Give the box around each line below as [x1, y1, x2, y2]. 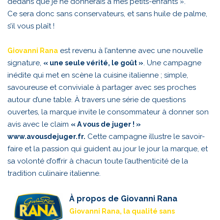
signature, [7, 58, 43, 68]
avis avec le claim [7, 120, 71, 129]
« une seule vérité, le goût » [43, 59, 143, 67]
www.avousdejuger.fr [7, 133, 83, 141]
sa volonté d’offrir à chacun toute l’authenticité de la [7, 157, 188, 166]
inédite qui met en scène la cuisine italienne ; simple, [7, 71, 188, 80]
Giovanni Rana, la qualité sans [69, 207, 175, 216]
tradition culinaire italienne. [7, 169, 101, 178]
